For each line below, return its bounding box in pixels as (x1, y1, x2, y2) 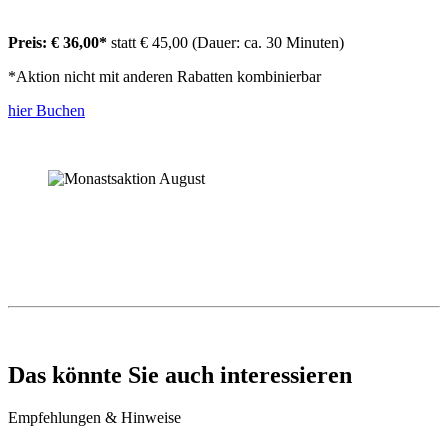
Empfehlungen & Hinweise (8, 409, 181, 427)
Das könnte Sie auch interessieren (8, 362, 352, 389)
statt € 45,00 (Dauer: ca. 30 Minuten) (107, 34, 344, 52)
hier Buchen (8, 102, 85, 120)
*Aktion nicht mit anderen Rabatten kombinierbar (8, 68, 325, 86)
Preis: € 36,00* (8, 34, 107, 52)
